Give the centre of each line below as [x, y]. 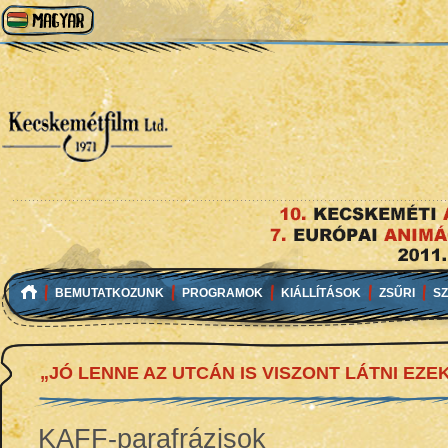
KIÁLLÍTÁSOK [321, 293]
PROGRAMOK [222, 293]
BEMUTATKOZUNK [109, 293]
